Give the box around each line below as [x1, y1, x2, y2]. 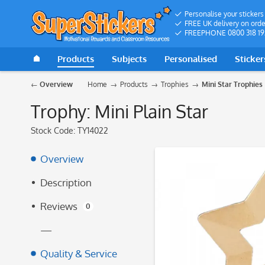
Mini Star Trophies [202, 80, 263, 89]
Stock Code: [31, 125, 77, 135]
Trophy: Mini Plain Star [31, 100, 208, 122]
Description [40, 176, 92, 189]
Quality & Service [40, 247, 117, 260]
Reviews [40, 200, 80, 212]
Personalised [164, 53, 217, 64]
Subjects [112, 53, 147, 64]
